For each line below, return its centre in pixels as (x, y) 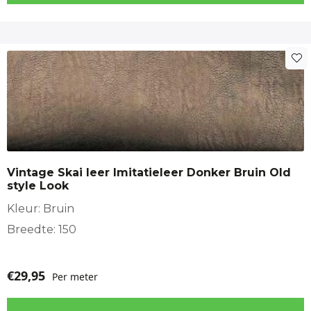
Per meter (75, 276)
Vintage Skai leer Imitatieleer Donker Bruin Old (149, 172)
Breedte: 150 (42, 229)
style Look (38, 185)
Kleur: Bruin (41, 208)
